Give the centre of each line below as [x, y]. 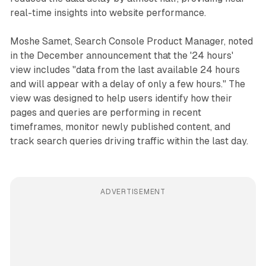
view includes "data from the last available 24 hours [125, 70]
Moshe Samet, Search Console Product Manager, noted [131, 42]
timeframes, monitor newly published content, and [120, 127]
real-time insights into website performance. [108, 13]
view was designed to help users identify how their [121, 99]
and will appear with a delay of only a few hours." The [127, 84]
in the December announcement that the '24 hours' [121, 56]
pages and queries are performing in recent [105, 113]
